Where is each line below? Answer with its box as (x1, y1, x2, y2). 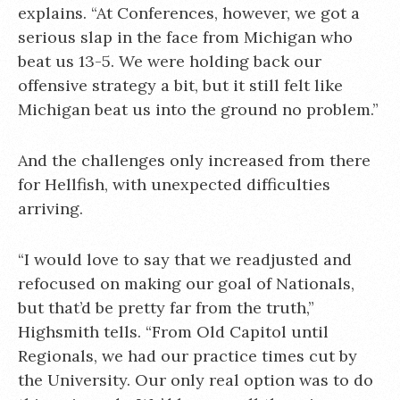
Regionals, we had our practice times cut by (18, 345, 357, 366)
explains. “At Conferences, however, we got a (18, 2, 360, 23)
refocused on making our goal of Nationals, (18, 272, 354, 294)
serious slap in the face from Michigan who (18, 26, 353, 47)
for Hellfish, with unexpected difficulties (18, 173, 330, 195)
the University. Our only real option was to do (18, 369, 373, 390)
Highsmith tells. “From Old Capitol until (18, 321, 329, 342)
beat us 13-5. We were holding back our (18, 50, 321, 71)
